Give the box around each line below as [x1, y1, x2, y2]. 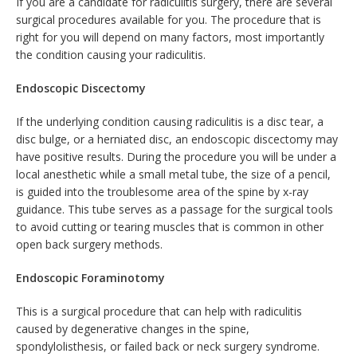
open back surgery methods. [16, 237, 163, 252]
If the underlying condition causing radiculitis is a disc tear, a [16, 114, 324, 129]
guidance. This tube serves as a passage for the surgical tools [16, 202, 333, 217]
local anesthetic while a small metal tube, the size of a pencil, [16, 167, 331, 182]
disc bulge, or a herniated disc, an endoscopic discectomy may [16, 131, 338, 147]
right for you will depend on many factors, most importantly [16, 29, 324, 45]
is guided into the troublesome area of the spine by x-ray [16, 184, 308, 199]
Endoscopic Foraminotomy [16, 270, 165, 285]
